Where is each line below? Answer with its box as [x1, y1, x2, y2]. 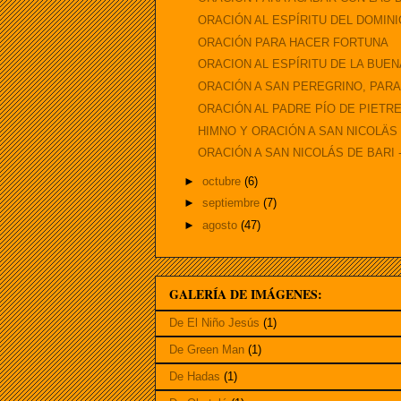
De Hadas [169, 370, 220, 384]
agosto [201, 218, 241, 233]
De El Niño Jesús [169, 316, 260, 330]
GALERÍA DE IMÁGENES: [169, 284, 322, 303]
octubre [201, 174, 244, 188]
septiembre [201, 196, 263, 210]
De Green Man [169, 343, 244, 357]
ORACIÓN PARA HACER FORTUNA [198, 35, 389, 49]
